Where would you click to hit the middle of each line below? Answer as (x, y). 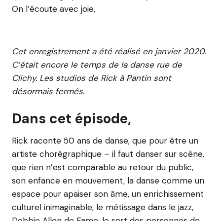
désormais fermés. (48, 91)
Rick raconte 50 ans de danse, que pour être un (105, 141)
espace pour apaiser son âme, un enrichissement (108, 194)
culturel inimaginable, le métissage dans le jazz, (103, 207)
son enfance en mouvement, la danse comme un (108, 181)
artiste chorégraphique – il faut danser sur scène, (108, 154)
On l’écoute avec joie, (54, 9)
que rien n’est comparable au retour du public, (103, 167)
